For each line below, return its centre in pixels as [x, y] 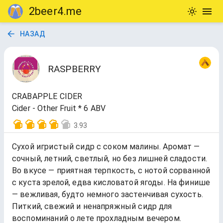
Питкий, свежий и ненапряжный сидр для [92, 206]
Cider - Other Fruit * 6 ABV [59, 108]
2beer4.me [56, 11]
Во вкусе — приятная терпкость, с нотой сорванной [111, 170]
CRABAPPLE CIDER [47, 96]
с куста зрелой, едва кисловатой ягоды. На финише [111, 182]
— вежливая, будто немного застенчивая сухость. [108, 194]
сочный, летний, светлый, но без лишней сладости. [110, 159]
